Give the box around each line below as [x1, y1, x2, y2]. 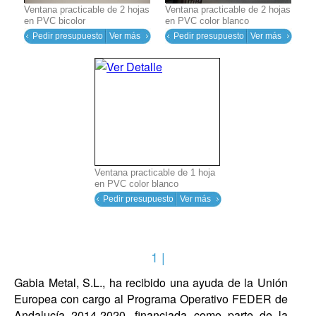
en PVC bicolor [24, 15, 85, 26]
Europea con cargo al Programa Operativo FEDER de [14, 290, 288, 307]
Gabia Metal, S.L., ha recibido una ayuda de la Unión [14, 274, 288, 291]
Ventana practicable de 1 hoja [95, 166, 215, 178]
